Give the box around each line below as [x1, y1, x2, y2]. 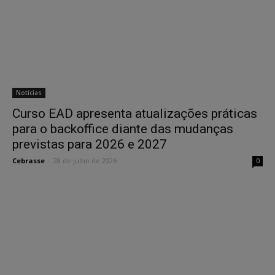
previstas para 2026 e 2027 [12, 136, 167, 152]
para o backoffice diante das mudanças [12, 121, 233, 136]
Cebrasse [12, 155, 45, 165]
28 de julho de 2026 [53, 155, 117, 165]
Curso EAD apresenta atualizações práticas [12, 106, 257, 121]
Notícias [16, 88, 42, 97]
